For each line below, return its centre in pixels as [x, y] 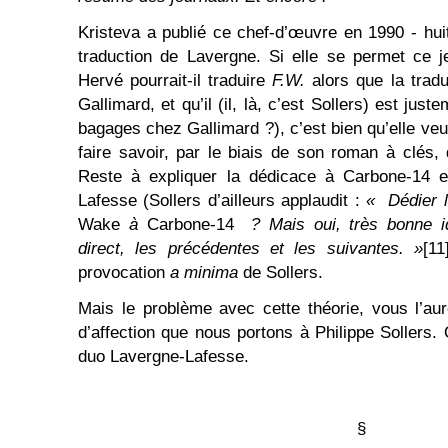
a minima [206, 272]
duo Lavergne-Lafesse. [163, 356]
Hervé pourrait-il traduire [175, 80]
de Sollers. [283, 272]
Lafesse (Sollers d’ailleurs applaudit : [222, 200]
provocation [124, 272]
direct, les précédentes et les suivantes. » [250, 248]
